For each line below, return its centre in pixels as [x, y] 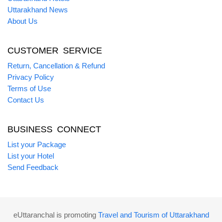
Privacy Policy [31, 77]
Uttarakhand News [38, 10]
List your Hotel [31, 156]
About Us [23, 21]
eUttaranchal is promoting [55, 215]
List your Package [37, 144]
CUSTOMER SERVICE [55, 51]
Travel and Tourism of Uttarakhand [153, 215]
